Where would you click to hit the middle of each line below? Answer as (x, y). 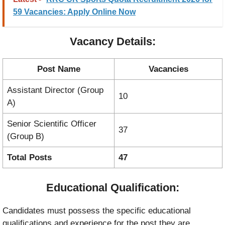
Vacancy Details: (113, 42)
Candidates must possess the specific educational (97, 210)
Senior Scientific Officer (52, 124)
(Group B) (26, 137)
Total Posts (29, 158)
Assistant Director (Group (55, 90)
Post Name (59, 69)
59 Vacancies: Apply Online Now (74, 12)
